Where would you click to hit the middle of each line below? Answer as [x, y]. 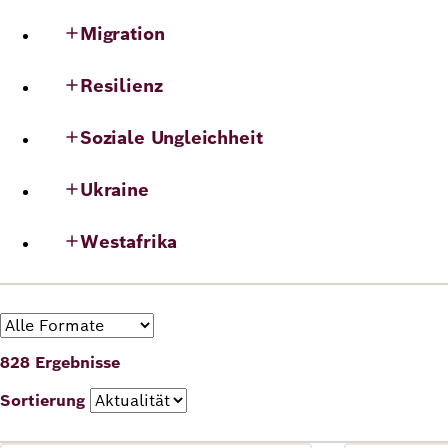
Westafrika [129, 241]
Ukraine [114, 189]
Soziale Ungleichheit [171, 137]
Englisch [168, 56]
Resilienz [121, 85]
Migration [122, 33]
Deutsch [88, 56]
